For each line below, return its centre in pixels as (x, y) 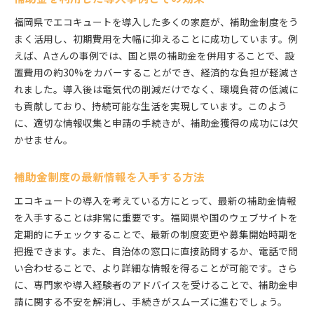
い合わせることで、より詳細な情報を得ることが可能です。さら (156, 268)
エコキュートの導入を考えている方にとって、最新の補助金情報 (155, 201)
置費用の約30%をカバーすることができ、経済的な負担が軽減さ (156, 73)
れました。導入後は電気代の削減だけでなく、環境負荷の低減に (156, 89)
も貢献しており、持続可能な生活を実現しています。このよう (151, 106)
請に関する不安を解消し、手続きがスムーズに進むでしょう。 (151, 302)
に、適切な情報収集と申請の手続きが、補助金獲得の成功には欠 (156, 123)
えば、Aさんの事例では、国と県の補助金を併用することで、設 (154, 56)
